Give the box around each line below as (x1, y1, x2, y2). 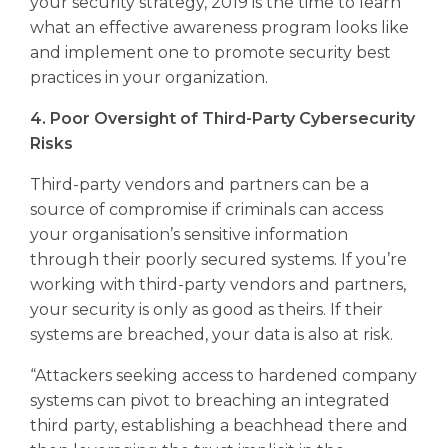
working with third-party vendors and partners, (29, 274, 406, 294)
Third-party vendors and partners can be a (29, 174, 369, 194)
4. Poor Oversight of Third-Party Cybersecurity (29, 108, 415, 128)
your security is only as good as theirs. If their (29, 299, 383, 319)
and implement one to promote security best (29, 42, 391, 62)
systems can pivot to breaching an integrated (29, 390, 390, 410)
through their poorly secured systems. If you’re (29, 249, 407, 269)
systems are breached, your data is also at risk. (29, 324, 393, 344)
